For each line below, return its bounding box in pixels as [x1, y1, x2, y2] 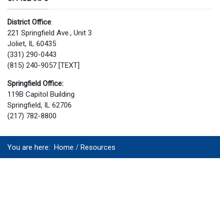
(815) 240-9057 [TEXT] [7, 60, 80, 70]
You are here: [7, 143, 54, 152]
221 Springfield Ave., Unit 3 [7, 28, 92, 37]
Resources [80, 143, 115, 152]
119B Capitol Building [7, 89, 75, 99]
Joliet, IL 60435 [7, 39, 56, 48]
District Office [7, 17, 51, 27]
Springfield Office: [7, 79, 63, 88]
